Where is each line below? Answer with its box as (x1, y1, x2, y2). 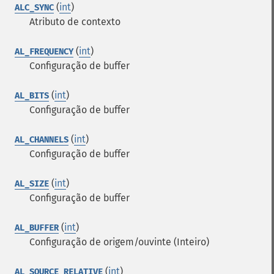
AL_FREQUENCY (15, 46, 73, 57)
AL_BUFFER (15, 223, 59, 233)
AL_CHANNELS (15, 135, 68, 145)
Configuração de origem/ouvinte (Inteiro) (29, 236, 209, 248)
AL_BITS (15, 91, 49, 101)
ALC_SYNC (15, 2, 54, 13)
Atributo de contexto (29, 16, 120, 28)
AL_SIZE (15, 179, 49, 189)
